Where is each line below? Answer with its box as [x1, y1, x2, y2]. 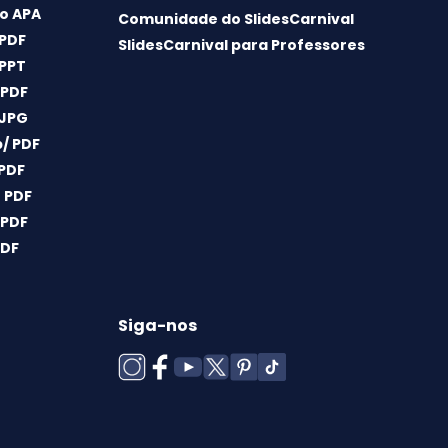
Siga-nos [117, 314, 197, 338]
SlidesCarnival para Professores [117, 35, 365, 56]
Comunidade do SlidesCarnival [117, 9, 354, 30]
